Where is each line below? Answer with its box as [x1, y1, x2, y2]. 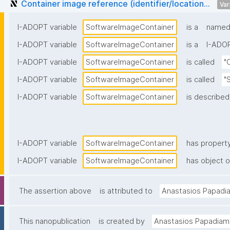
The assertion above [19, 186, 91, 196]
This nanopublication [19, 217, 90, 226]
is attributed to [100, 186, 152, 196]
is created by [99, 217, 145, 226]
